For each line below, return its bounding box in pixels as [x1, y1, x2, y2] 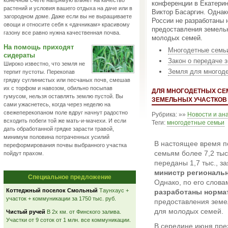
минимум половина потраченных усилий [4, 134, 109, 140]
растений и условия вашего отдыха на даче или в [4, 5, 132, 11]
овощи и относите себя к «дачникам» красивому [4, 21, 130, 27]
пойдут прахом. [4, 150, 44, 156]
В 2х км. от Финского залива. [45, 209, 121, 215]
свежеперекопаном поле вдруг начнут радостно [4, 109, 128, 116]
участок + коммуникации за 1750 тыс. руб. [6, 195, 116, 202]
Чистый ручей [6, 209, 45, 215]
